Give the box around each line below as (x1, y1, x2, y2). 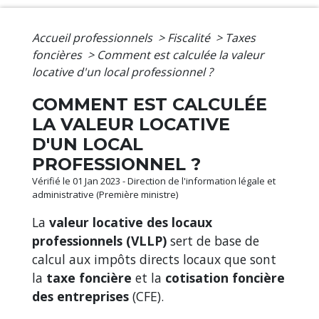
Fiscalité (167, 29, 213, 46)
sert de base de (170, 231, 259, 249)
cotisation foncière (165, 268, 285, 286)
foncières (32, 46, 85, 63)
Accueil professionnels (32, 29, 155, 46)
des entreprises (32, 287, 129, 305)
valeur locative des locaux (49, 213, 212, 231)
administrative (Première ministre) (32, 187, 178, 201)
